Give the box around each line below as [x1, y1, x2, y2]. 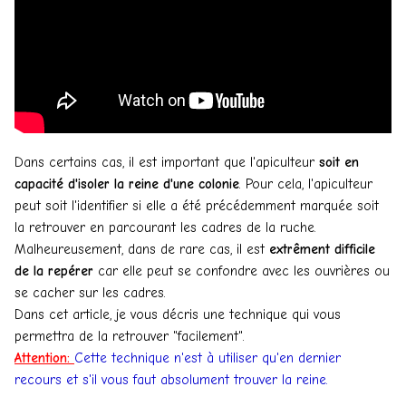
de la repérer [14, 262, 93, 279]
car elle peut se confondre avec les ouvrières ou [93, 262, 390, 279]
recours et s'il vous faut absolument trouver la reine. [14, 371, 328, 388]
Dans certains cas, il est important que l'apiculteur [14, 153, 319, 170]
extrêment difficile [269, 240, 375, 257]
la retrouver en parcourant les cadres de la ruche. [14, 218, 316, 236]
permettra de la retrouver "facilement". [14, 327, 245, 344]
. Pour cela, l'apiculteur [239, 175, 372, 192]
